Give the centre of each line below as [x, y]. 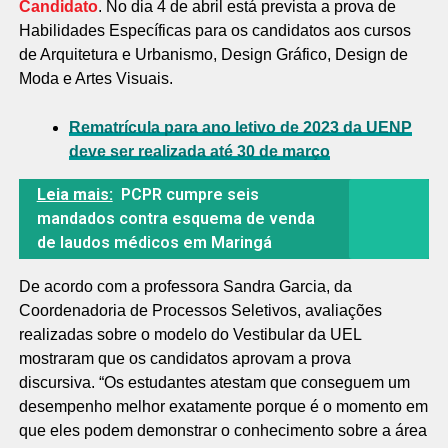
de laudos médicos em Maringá [154, 242]
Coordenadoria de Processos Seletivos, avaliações [200, 310]
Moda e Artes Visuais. [97, 78]
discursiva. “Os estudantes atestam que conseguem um [214, 382]
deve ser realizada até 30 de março [199, 151]
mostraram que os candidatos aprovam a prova [184, 358]
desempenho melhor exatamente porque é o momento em [223, 406]
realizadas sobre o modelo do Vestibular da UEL [189, 334]
